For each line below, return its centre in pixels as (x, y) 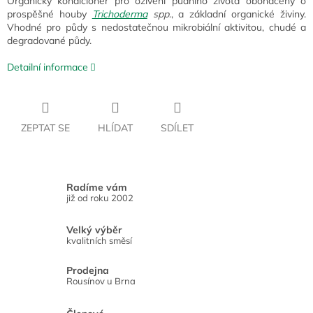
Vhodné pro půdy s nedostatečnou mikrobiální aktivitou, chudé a (156, 28)
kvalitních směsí (99, 241)
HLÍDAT (115, 128)
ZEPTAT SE (45, 128)
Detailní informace (48, 67)
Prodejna (88, 271)
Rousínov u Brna (101, 281)
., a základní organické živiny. (238, 14)
